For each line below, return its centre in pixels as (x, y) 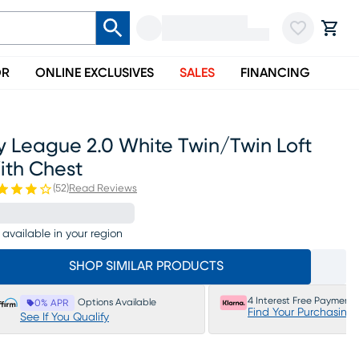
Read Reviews (103, 189)
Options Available (117, 302)
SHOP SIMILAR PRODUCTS (146, 266)
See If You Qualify (65, 317)
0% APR (51, 303)
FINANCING (275, 73)
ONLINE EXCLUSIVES (95, 73)
